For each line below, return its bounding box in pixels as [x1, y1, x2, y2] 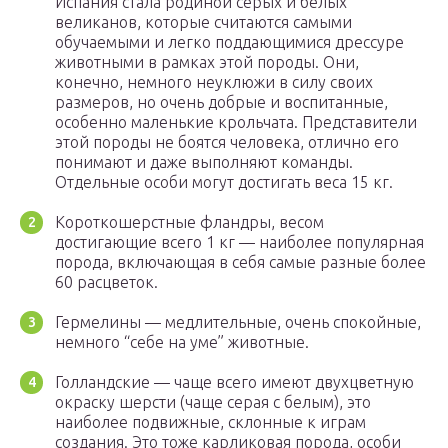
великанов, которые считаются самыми [55, 13, 352, 32]
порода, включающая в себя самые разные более [55, 253, 426, 272]
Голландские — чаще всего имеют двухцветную [55, 373, 414, 392]
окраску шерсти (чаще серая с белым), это [55, 393, 371, 412]
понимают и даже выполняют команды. [55, 153, 353, 172]
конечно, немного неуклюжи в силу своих [55, 73, 373, 92]
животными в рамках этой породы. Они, [55, 53, 359, 72]
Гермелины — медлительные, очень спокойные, [55, 313, 421, 332]
